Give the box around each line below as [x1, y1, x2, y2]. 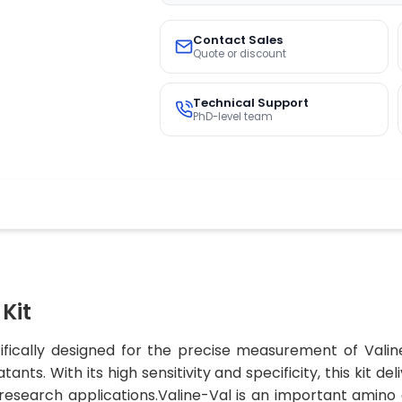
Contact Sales [192, 31, 283, 48]
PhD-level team [192, 109, 273, 124]
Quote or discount [192, 47, 286, 61]
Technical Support [192, 94, 309, 111]
